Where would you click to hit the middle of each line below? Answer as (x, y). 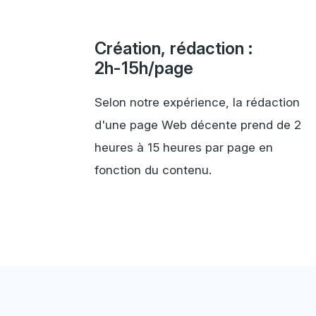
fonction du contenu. (153, 170)
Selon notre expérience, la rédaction (197, 103)
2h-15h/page (144, 68)
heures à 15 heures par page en (184, 148)
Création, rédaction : (174, 49)
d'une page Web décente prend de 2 (198, 125)
